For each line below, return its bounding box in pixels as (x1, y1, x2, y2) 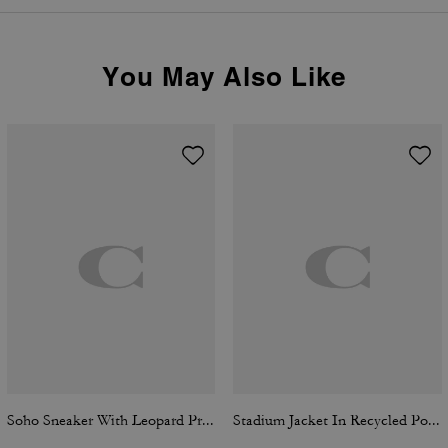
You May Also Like (102, 60, 346, 92)
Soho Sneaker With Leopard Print (201, 410, 214, 430)
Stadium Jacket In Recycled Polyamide (428, 410, 440, 430)
